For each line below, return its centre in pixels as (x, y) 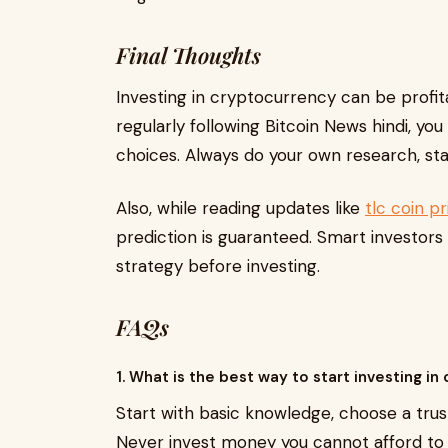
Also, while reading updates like (240, 208)
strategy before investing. (218, 266)
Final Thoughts (188, 55)
